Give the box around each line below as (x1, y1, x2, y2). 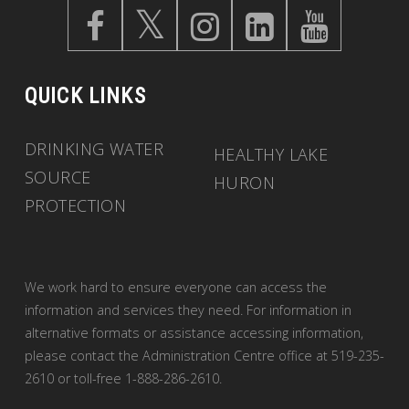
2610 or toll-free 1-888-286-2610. (24, 370, 222, 388)
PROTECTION (24, 194, 127, 217)
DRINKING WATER (24, 138, 164, 161)
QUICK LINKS (24, 83, 146, 110)
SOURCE (24, 166, 91, 189)
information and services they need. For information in (24, 301, 351, 320)
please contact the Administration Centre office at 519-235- (24, 347, 384, 365)
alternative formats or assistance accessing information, (24, 324, 363, 342)
